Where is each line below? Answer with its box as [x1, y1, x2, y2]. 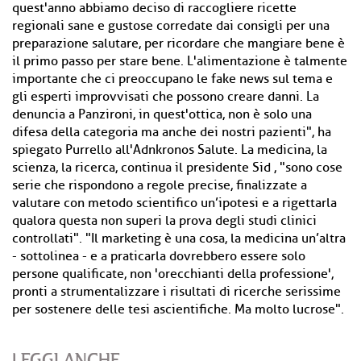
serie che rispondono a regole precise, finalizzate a [12, 177, 307, 193]
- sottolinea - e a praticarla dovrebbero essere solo [12, 248, 305, 264]
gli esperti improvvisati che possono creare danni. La [12, 89, 319, 105]
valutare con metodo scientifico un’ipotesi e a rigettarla [12, 195, 337, 211]
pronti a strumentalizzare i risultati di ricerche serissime [12, 284, 341, 300]
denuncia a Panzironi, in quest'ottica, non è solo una [12, 106, 312, 122]
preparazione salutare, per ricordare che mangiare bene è [12, 35, 345, 52]
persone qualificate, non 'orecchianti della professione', [12, 266, 334, 282]
